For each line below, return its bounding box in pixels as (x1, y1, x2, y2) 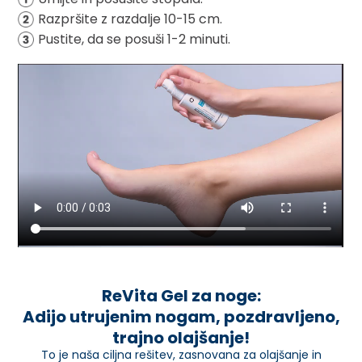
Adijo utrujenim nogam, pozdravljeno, (22, 305, 340, 329)
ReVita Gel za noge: (101, 284, 261, 308)
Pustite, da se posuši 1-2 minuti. (38, 30, 231, 49)
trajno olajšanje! (112, 326, 250, 350)
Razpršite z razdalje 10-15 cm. (38, 10, 223, 29)
